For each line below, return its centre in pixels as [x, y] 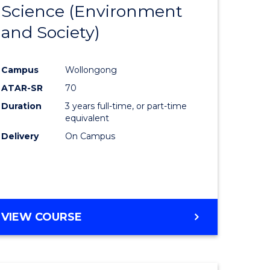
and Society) [51, 32]
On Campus [90, 136]
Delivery [20, 136]
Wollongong [91, 70]
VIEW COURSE [42, 217]
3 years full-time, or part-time [126, 106]
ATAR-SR [22, 88]
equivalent [87, 118]
